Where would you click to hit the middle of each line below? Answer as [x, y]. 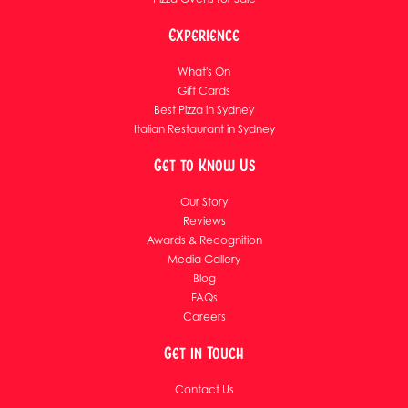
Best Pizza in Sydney [204, 110]
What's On [204, 71]
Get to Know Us [204, 165]
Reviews [204, 221]
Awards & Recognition [204, 240]
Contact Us [204, 389]
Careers [204, 316]
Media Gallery [204, 259]
